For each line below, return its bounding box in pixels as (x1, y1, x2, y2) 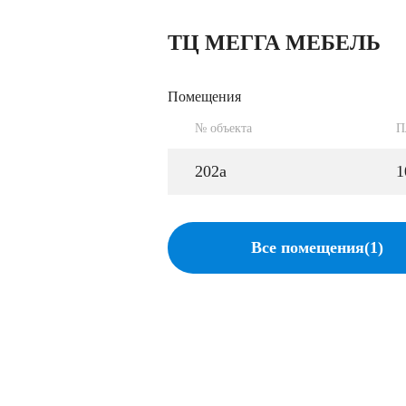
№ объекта (195, 121, 252, 135)
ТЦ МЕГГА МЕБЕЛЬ (168, 30, 381, 54)
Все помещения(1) (251, 237, 383, 256)
